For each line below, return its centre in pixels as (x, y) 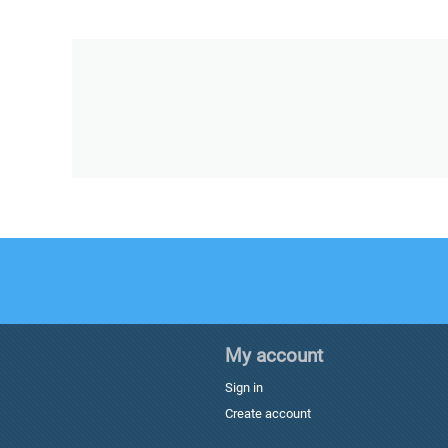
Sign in (244, 387)
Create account (268, 413)
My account (274, 355)
